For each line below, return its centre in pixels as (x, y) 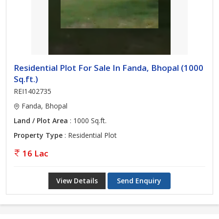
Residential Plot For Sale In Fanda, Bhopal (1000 (109, 68)
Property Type (38, 135)
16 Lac (35, 153)
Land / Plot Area (41, 120)
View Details (77, 181)
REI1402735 (33, 91)
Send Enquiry (139, 181)
